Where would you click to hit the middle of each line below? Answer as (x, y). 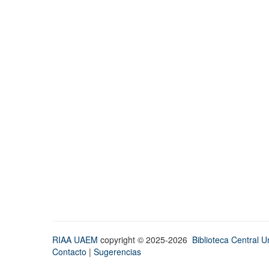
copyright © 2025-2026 (146, 240)
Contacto (69, 252)
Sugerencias (117, 252)
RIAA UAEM (76, 240)
